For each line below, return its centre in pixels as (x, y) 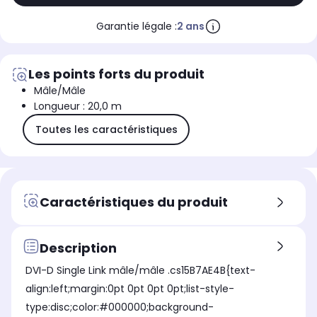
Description (78, 248)
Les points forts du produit (116, 74)
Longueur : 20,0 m (78, 106)
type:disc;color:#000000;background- (120, 307)
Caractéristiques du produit (134, 202)
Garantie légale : (136, 27)
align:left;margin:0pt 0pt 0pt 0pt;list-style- (130, 289)
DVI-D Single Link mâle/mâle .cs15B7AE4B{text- (140, 271)
